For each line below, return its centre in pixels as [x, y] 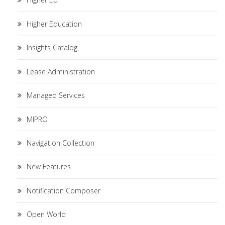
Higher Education [54, 24]
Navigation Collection [61, 143]
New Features [49, 167]
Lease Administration [61, 71]
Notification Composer [64, 190]
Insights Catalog [52, 48]
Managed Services [56, 95]
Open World [46, 214]
